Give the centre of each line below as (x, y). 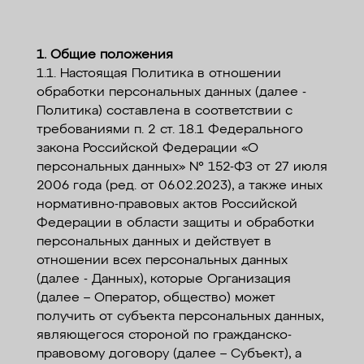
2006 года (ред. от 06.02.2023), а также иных (179, 186)
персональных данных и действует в (154, 242)
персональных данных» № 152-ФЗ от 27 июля (182, 167)
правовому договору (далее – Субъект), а (169, 354)
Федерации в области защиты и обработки (175, 223)
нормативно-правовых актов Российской (167, 205)
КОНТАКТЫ (42, 21)
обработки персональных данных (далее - (171, 93)
